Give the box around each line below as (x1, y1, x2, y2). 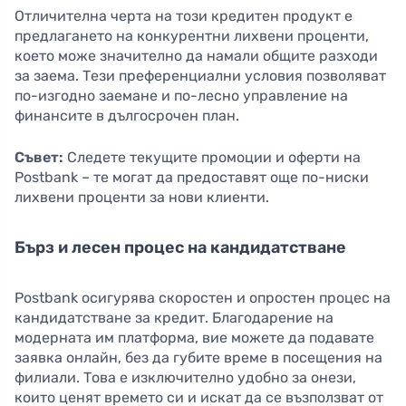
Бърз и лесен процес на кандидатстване (14, 237, 346, 258)
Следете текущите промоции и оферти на (63, 149, 361, 167)
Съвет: (14, 149, 63, 167)
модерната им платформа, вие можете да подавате (14, 329, 374, 347)
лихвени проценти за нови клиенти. (14, 188, 269, 207)
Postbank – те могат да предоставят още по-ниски (14, 169, 369, 187)
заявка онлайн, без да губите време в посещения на (14, 349, 382, 367)
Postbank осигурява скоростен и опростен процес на (14, 289, 391, 307)
